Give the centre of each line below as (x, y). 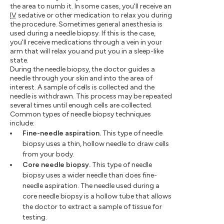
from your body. (48, 154)
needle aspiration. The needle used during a (91, 186)
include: (22, 123)
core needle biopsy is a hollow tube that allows (97, 196)
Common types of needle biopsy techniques (81, 114)
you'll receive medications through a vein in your (86, 42)
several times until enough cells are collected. (81, 105)
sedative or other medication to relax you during (94, 15)
